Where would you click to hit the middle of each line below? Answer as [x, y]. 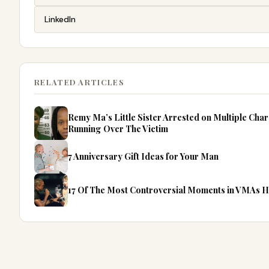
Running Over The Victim [118, 128]
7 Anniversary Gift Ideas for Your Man [143, 156]
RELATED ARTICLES [79, 82]
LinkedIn [60, 19]
